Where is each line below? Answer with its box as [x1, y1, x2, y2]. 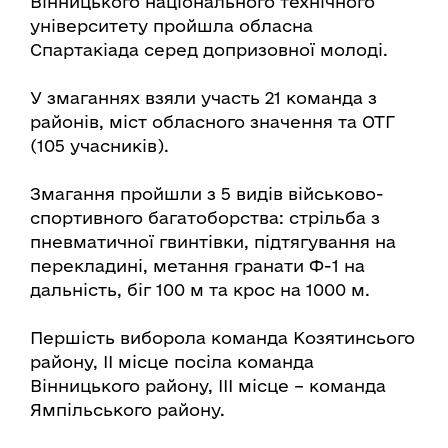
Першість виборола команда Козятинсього [30, 327, 415, 347]
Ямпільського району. [30, 399, 225, 419]
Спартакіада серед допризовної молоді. [30, 39, 388, 59]
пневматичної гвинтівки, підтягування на [30, 231, 396, 251]
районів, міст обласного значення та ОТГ [30, 111, 395, 131]
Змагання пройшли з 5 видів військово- [30, 183, 384, 203]
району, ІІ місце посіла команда [30, 351, 314, 371]
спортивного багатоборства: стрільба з [30, 207, 380, 227]
